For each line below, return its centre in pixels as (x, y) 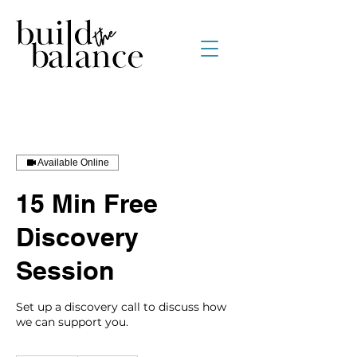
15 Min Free (87, 203)
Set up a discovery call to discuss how (121, 307)
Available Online (73, 163)
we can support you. (72, 322)
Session (65, 270)
